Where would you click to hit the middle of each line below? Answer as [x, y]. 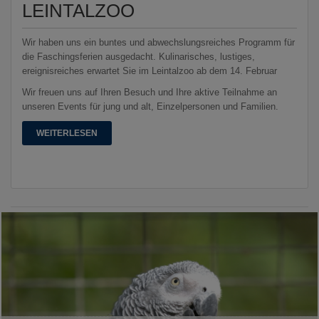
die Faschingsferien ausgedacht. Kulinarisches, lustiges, [138, 56]
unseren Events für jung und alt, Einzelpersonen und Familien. [150, 106]
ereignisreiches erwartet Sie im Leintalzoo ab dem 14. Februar [150, 70]
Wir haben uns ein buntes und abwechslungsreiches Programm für [158, 42]
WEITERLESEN [67, 133]
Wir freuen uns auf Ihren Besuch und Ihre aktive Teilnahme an [150, 92]
